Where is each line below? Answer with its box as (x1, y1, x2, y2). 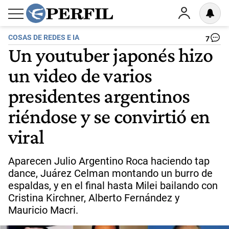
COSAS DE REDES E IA (8, 33, 79, 42)
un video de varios (8, 63, 152, 87)
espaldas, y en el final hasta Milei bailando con (8, 179, 218, 192)
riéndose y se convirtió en (8, 104, 210, 128)
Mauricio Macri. (8, 204, 78, 216)
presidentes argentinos (8, 84, 190, 107)
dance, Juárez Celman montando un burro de (8, 167, 213, 179)
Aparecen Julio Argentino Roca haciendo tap (8, 155, 210, 167)
